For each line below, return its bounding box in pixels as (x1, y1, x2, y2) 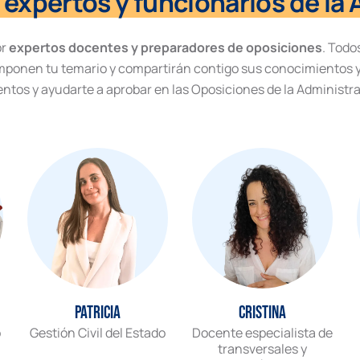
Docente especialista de (192, 324, 333, 342)
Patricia (75, 302, 121, 325)
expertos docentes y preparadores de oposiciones (8, 39, 322, 57)
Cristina (239, 302, 286, 325)
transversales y (218, 340, 307, 358)
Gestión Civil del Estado (30, 324, 166, 342)
